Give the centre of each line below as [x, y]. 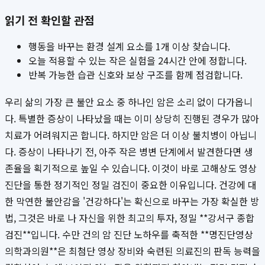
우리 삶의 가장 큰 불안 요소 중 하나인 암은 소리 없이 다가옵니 [129, 102]
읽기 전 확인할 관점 [49, 20]
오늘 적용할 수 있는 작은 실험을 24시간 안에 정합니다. [138, 61]
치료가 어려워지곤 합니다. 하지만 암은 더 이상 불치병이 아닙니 [131, 135]
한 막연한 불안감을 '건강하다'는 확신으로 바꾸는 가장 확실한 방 [132, 201]
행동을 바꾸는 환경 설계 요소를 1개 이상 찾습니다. [129, 46]
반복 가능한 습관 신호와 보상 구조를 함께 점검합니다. [135, 75]
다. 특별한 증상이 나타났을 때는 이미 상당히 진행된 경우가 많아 [132, 119]
